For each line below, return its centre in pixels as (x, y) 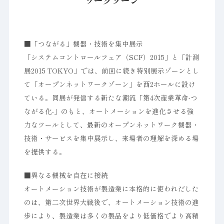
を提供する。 (45, 151)
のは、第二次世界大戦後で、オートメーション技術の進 (111, 202)
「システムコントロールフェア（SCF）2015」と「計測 (111, 57)
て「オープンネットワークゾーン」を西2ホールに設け (109, 84)
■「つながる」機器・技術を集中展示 (83, 43)
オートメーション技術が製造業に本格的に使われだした (111, 188)
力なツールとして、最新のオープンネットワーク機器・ (111, 124)
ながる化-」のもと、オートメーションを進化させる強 (109, 111)
